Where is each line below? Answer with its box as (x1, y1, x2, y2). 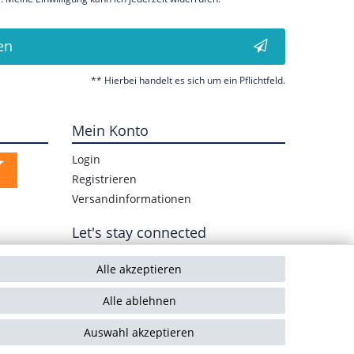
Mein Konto (72, 120, 149, 140)
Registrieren (72, 171, 137, 187)
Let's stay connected (72, 223, 206, 243)
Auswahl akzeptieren (84, 325, 194, 340)
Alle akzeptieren (96, 262, 182, 277)
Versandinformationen (72, 191, 191, 207)
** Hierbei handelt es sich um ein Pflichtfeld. (91, 73, 285, 87)
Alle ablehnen (102, 293, 176, 308)
